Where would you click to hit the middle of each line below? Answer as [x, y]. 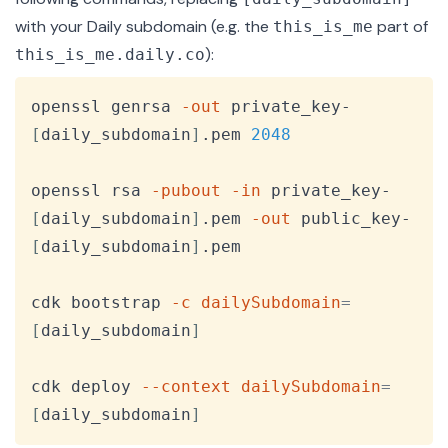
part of [400, 26]
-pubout [186, 190]
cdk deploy [86, 386]
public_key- [351, 218]
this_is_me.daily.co [110, 54]
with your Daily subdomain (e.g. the [144, 26]
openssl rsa [91, 190]
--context [186, 386]
